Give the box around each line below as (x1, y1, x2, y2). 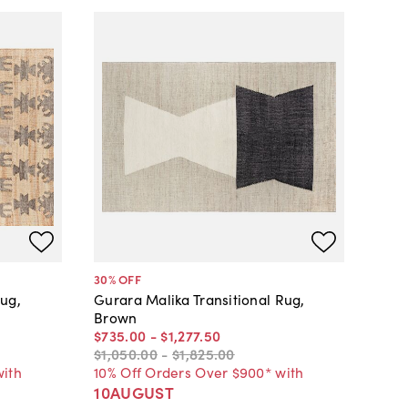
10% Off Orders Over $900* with (94, 361, 304, 382)
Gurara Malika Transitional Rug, (94, 288, 305, 309)
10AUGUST (94, 380, 174, 403)
